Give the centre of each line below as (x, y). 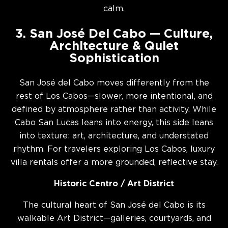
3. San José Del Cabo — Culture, (114, 34)
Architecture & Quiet (114, 46)
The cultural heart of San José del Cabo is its (114, 205)
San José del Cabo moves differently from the (114, 83)
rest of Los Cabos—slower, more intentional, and (114, 96)
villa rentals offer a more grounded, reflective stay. (114, 163)
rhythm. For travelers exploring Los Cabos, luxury (114, 149)
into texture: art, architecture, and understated (114, 136)
